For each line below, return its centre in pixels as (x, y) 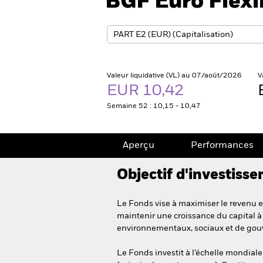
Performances (222, 146)
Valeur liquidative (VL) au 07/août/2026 (174, 76)
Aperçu (139, 146)
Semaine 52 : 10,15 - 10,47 (154, 106)
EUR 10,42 (147, 91)
